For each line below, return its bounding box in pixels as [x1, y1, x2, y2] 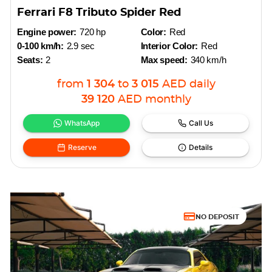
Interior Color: [140, 41, 199, 51]
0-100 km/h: [17, 41, 64, 51]
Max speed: [140, 55, 188, 65]
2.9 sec [66, 41, 95, 51]
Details [189, 143, 213, 152]
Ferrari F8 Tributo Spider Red [17, 7, 182, 18]
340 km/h [190, 55, 226, 65]
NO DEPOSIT [195, 211, 239, 221]
